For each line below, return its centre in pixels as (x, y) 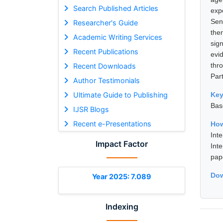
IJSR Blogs (91, 109)
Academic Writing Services (117, 37)
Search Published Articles (115, 8)
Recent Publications (106, 51)
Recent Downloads (104, 66)
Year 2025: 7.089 (122, 176)
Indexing (122, 206)
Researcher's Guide (105, 22)
